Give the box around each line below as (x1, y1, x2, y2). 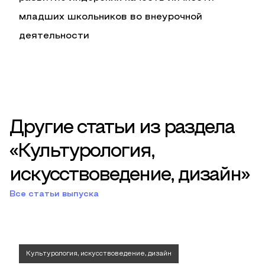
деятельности (19, 31, 89, 40)
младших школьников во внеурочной (19, 12, 202, 21)
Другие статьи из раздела (9, 119, 234, 137)
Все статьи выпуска (9, 190, 99, 198)
